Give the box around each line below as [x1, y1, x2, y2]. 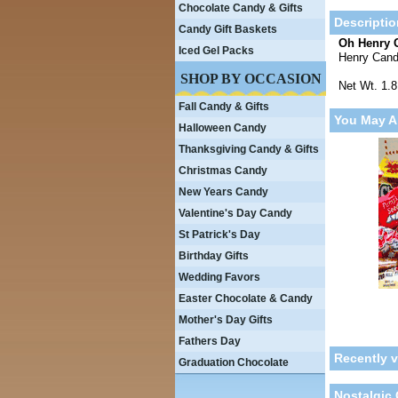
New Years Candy [179, 186, 268, 198]
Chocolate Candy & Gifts [179, 2, 303, 14]
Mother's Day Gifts [179, 314, 273, 326]
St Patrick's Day [179, 228, 260, 241]
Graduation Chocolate [179, 356, 289, 369]
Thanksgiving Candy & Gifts [179, 143, 319, 155]
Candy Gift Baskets [179, 23, 277, 36]
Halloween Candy [179, 122, 267, 134]
